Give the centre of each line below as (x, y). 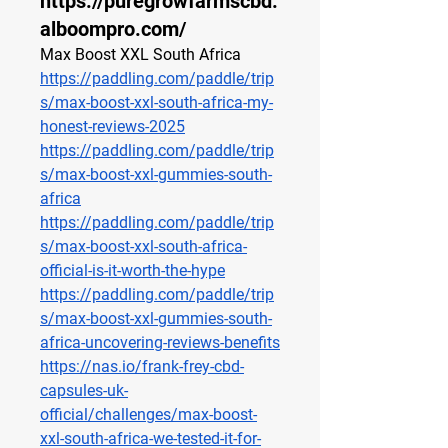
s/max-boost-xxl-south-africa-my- (156, 103)
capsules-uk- (84, 391)
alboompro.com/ (113, 29)
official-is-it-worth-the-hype (132, 271)
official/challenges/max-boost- (148, 415)
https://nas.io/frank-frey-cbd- (142, 367)
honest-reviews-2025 (112, 127)
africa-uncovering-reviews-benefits (160, 343)
